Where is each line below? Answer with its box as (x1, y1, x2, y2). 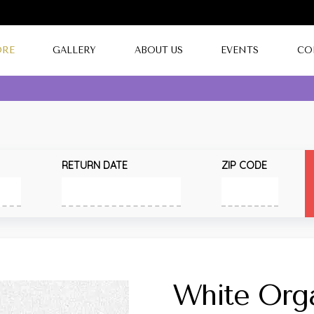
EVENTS (221, 45, 259, 55)
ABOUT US (134, 45, 183, 55)
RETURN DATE (62, 159, 128, 172)
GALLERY (53, 45, 97, 55)
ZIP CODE (221, 159, 268, 172)
